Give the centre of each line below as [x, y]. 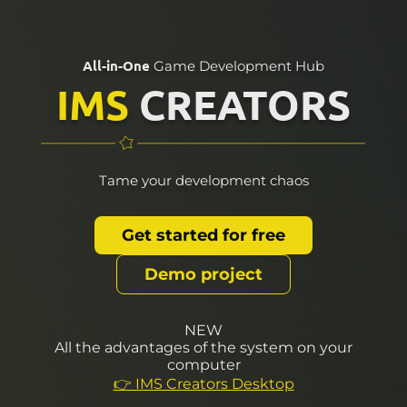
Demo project [203, 274]
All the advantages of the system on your [203, 347]
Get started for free [203, 235]
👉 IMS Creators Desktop [203, 383]
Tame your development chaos [203, 180]
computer [203, 364]
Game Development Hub [237, 65]
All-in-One [116, 65]
